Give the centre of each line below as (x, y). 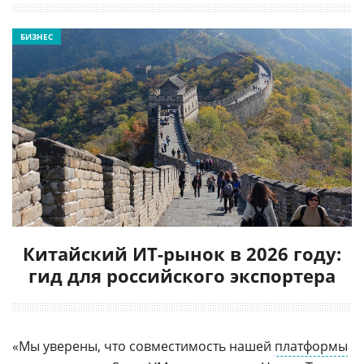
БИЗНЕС (37, 37)
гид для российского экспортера (182, 275)
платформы (311, 346)
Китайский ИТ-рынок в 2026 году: (182, 253)
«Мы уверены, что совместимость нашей (143, 346)
